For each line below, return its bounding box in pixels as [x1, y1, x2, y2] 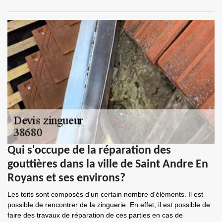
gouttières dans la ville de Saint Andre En [7, 159, 208, 170]
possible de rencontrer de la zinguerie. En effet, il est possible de [7, 201, 210, 209]
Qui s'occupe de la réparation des [7, 145, 171, 157]
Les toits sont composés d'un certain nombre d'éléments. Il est [7, 190, 203, 198]
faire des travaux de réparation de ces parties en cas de [7, 211, 183, 219]
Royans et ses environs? [7, 172, 125, 184]
